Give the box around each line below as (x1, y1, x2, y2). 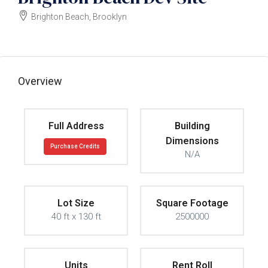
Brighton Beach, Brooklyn (31, 12, 127, 22)
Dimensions (165, 135, 219, 147)
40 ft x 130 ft (51, 211, 101, 223)
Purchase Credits (50, 143, 100, 150)
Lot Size (57, 197, 95, 209)
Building (174, 120, 210, 132)
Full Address (48, 120, 104, 132)
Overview (18, 75, 62, 88)
